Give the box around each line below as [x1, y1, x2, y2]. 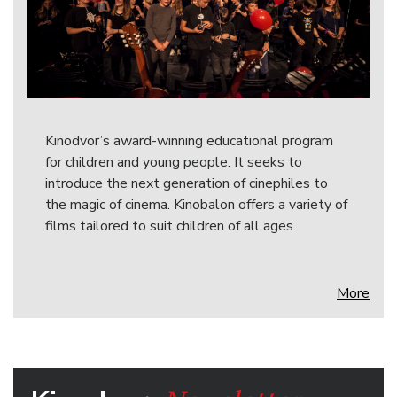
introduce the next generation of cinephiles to [45, 173, 328, 193]
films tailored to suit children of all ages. [45, 215, 296, 236]
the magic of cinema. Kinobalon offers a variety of [45, 194, 347, 214]
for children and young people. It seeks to [45, 152, 302, 172]
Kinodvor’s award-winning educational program [45, 130, 333, 151]
